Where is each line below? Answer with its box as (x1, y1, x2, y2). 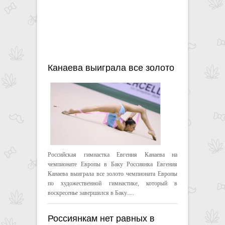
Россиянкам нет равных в (48, 213, 155, 223)
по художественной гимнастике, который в (48, 179, 177, 187)
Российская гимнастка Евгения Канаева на (48, 151, 177, 158)
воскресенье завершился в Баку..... (48, 189, 134, 196)
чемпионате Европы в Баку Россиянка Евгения (48, 160, 177, 168)
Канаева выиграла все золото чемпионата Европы (48, 170, 177, 177)
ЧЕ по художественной (48, 78, 144, 88)
